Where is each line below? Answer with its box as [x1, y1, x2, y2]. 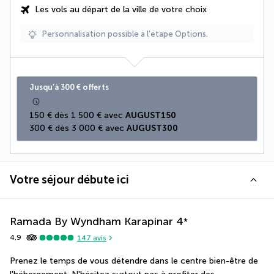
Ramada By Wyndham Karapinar [10, 215, 173, 229]
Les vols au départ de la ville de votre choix [35, 4, 207, 15]
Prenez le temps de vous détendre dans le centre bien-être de [10, 256, 258, 267]
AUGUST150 [125, 110, 176, 121]
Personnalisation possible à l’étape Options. [42, 29, 208, 39]
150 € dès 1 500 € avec [29, 110, 125, 121]
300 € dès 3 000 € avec [29, 123, 127, 134]
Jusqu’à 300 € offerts [29, 83, 109, 92]
